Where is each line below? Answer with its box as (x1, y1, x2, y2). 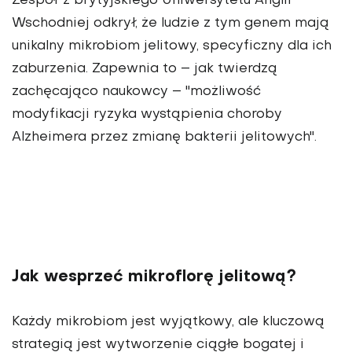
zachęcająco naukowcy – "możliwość (12, 86, 261, 99)
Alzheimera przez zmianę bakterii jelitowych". (12, 131, 317, 145)
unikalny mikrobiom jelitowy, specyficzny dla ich (12, 40, 332, 53)
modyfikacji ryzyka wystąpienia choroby (12, 108, 282, 122)
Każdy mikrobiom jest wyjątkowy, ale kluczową (12, 316, 324, 329)
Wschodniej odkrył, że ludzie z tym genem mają (12, 17, 329, 31)
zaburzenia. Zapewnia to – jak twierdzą (12, 63, 277, 76)
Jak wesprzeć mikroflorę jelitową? (12, 269, 296, 286)
